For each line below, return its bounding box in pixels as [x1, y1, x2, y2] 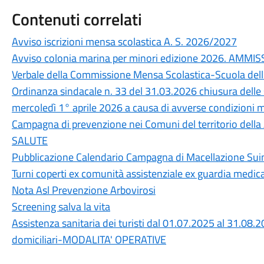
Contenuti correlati [11, 6, 142, 32]
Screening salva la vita [11, 199, 110, 214]
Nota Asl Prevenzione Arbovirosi [11, 182, 156, 198]
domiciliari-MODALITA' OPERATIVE [11, 232, 166, 247]
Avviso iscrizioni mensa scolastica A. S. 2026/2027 [11, 34, 237, 49]
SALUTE [11, 133, 48, 148]
